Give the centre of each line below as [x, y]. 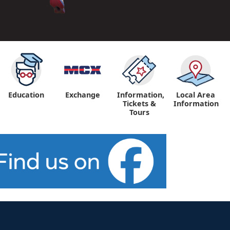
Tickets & [139, 103]
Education [26, 95]
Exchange [83, 95]
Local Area [196, 95]
